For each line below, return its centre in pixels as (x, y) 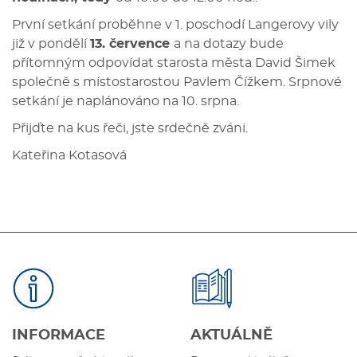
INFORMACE (59, 335)
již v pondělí (51, 44)
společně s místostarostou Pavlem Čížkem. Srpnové (177, 82)
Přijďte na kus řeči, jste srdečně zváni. (131, 128)
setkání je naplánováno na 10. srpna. (127, 101)
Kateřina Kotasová (69, 155)
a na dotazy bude (229, 44)
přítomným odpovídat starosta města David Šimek (174, 63)
